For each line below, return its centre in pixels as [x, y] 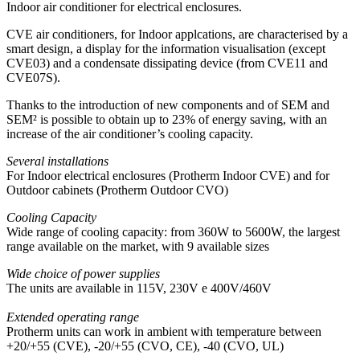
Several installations [57, 162]
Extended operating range [73, 317]
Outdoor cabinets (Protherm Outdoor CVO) [117, 190]
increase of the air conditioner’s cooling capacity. [130, 134]
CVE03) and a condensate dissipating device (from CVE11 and [167, 63]
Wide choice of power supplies [83, 274]
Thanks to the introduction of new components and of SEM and [168, 105]
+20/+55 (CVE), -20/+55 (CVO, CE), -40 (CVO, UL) [145, 346]
